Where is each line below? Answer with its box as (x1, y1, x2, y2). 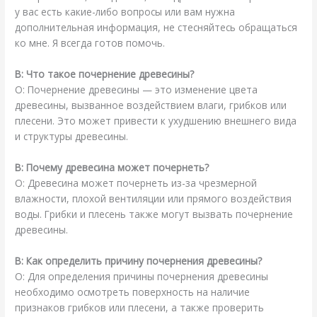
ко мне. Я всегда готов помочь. (15, 36, 166, 50)
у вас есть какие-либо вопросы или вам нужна (15, 5, 236, 19)
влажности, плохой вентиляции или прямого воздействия (15, 191, 292, 205)
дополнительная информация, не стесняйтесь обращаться (15, 21, 298, 35)
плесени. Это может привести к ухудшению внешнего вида (15, 114, 297, 128)
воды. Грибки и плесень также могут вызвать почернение (15, 207, 294, 221)
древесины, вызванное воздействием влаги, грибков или (15, 98, 287, 113)
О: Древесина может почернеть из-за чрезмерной (15, 175, 258, 190)
